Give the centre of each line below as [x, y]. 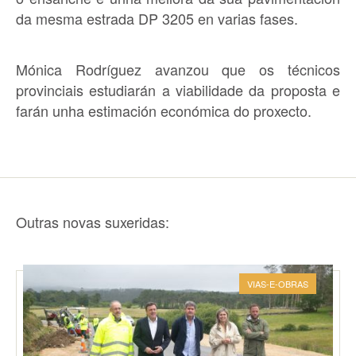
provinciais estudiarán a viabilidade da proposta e [178, 90]
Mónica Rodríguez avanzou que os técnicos [178, 69]
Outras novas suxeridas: [93, 222]
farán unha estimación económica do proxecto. [164, 110]
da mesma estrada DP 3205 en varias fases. [157, 18]
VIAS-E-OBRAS [278, 284]
